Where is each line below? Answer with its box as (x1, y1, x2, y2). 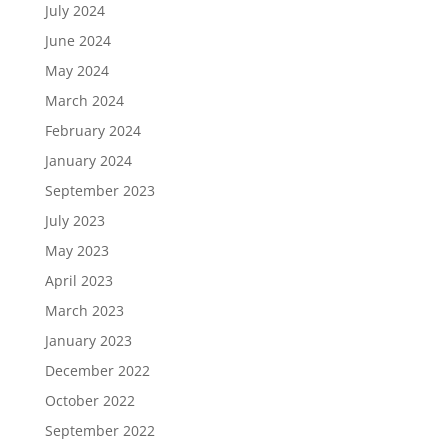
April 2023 (44, 270, 113, 290)
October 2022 (44, 390, 135, 410)
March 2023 (44, 300, 124, 320)
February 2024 (44, 120, 141, 140)
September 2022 (44, 420, 155, 440)
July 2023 (44, 210, 105, 230)
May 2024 (44, 60, 109, 80)
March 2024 (44, 90, 124, 110)
